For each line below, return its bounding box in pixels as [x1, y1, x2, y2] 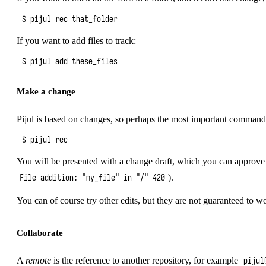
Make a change [17, 85, 75, 96]
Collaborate [17, 227, 63, 238]
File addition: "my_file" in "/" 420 [19, 173, 165, 183]
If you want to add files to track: [17, 35, 136, 46]
